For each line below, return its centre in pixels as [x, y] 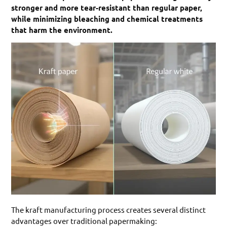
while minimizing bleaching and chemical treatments [107, 18]
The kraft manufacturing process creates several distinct [109, 210]
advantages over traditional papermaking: [84, 221]
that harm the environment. [62, 30]
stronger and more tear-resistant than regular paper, [107, 7]
